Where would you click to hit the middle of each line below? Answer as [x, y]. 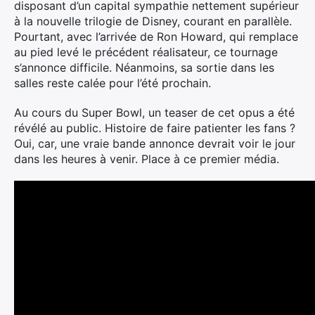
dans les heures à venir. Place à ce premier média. [147, 159]
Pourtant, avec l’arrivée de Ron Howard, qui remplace [156, 37]
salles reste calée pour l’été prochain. [112, 83]
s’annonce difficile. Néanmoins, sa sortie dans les [144, 67]
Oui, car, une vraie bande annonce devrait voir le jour [155, 143]
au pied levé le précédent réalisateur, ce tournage [146, 52]
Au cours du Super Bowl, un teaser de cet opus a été [154, 112]
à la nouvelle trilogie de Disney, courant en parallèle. [153, 21]
